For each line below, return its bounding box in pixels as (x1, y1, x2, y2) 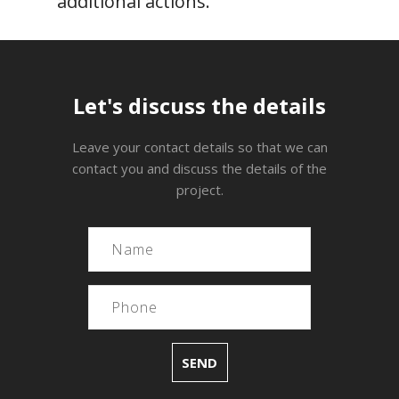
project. (175, 181, 224, 199)
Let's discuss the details (73, 91, 326, 121)
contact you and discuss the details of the (72, 159, 327, 178)
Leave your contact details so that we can (71, 138, 328, 157)
